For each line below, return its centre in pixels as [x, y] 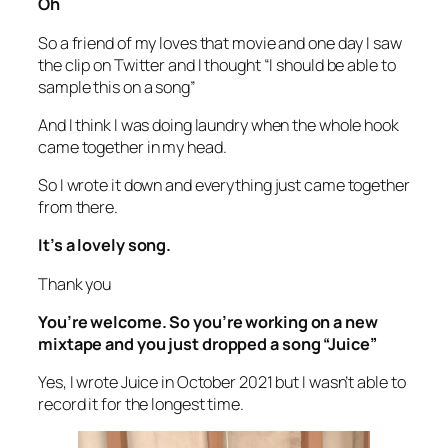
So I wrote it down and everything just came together [224, 185]
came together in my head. [132, 146]
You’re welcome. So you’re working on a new [208, 321]
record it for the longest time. [141, 404]
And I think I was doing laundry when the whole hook [218, 124]
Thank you [76, 283]
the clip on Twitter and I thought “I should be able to [217, 64]
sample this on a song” [118, 86]
